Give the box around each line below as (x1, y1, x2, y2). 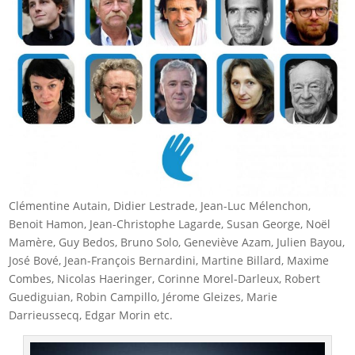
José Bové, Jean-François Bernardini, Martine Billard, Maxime (9, 252, 330, 268)
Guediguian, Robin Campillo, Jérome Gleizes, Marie (9, 288, 278, 304)
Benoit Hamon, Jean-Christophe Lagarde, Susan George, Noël (9, 216, 331, 231)
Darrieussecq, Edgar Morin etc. (9, 307, 174, 323)
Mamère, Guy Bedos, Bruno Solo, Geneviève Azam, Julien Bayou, (9, 234, 345, 250)
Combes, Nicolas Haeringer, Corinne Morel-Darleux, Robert (9, 270, 321, 286)
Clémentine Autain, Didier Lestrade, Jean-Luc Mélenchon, (9, 197, 311, 213)
